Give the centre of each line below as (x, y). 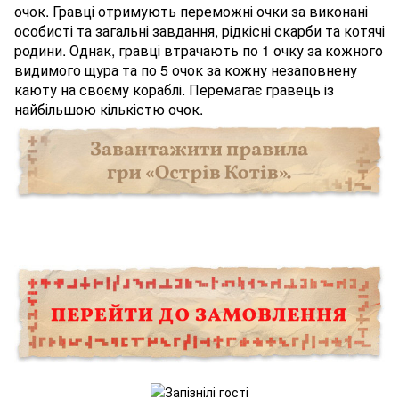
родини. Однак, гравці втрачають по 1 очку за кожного (199, 50)
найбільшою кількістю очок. (109, 109)
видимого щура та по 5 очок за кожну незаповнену (186, 69)
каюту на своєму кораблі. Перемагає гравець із (174, 89)
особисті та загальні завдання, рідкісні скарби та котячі (199, 30)
